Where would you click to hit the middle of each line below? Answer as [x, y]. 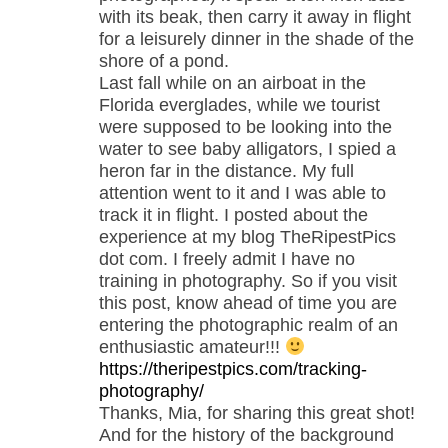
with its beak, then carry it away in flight [255, 16]
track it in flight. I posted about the [233, 214]
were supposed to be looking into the [245, 126]
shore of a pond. [164, 60]
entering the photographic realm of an [248, 324]
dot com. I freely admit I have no [227, 258]
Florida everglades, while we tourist [239, 104]
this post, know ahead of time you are [248, 302]
